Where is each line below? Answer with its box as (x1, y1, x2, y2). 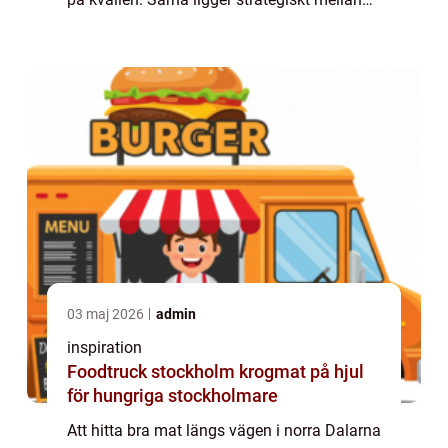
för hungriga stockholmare (67, 384, 278, 406)
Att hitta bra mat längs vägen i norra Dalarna (67, 420, 381, 440)
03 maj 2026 (67, 305, 147, 322)
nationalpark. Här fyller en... (67, 39, 261, 59)
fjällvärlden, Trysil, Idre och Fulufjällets (67, 14, 337, 34)
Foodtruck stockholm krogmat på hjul (67, 360, 239, 382)
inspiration (67, 337, 142, 357)
